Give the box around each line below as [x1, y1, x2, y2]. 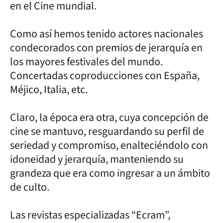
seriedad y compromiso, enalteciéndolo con [10, 137, 208, 153]
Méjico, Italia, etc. [10, 81, 88, 98]
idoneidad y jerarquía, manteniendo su [10, 151, 184, 167]
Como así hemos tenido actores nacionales [10, 25, 203, 42]
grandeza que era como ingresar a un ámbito [10, 165, 210, 181]
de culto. [10, 179, 49, 195]
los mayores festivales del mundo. [10, 53, 163, 70]
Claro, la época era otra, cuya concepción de [10, 109, 209, 125]
